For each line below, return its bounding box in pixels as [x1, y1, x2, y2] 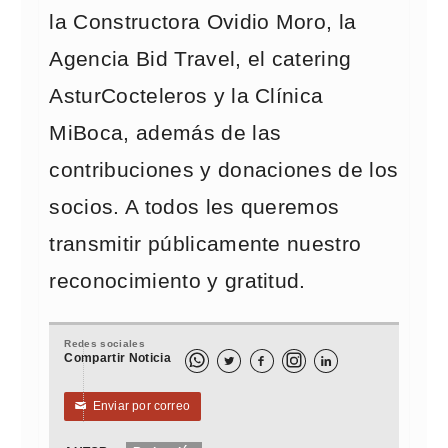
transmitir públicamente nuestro [49, 232, 362, 256]
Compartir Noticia [64, 351, 171, 365]
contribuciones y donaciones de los [49, 158, 399, 182]
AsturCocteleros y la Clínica [49, 84, 324, 108]
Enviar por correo [86, 399, 191, 413]
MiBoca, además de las [49, 121, 282, 145]
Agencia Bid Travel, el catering [49, 47, 352, 71]
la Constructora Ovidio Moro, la [49, 10, 357, 34]
